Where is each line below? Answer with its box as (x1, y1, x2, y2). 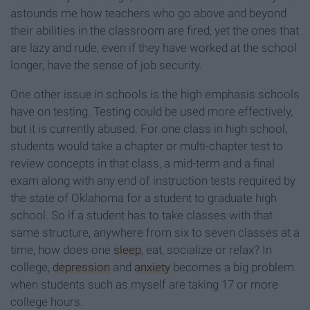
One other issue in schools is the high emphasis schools (10, 87, 300, 102)
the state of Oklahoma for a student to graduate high (10, 191, 277, 206)
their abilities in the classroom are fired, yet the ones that (10, 24, 299, 38)
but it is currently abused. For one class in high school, (10, 122, 287, 136)
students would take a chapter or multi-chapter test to (10, 139, 283, 154)
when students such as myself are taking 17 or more (10, 277, 278, 292)
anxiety (134, 260, 170, 275)
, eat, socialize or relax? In (141, 243, 272, 257)
